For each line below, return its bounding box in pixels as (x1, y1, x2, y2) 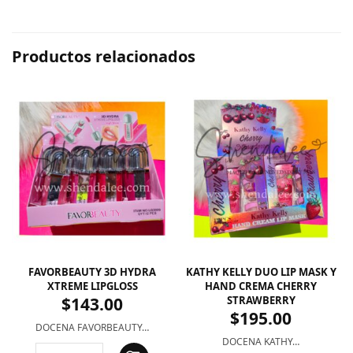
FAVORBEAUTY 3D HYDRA (28, 265, 156, 280)
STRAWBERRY (226, 293, 295, 308)
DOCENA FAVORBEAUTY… (35, 321, 149, 335)
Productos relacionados (12, 46, 195, 68)
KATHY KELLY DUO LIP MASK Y (185, 265, 336, 280)
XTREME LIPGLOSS (46, 279, 138, 294)
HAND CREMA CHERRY (205, 279, 317, 294)
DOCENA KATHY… (222, 335, 299, 349)
